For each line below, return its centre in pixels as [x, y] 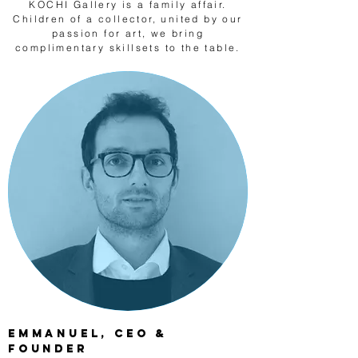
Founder [48, 349]
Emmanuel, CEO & [88, 334]
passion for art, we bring [128, 33]
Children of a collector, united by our [128, 19]
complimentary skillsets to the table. [128, 48]
